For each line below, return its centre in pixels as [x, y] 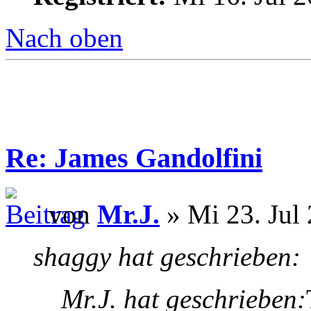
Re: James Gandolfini [134, 158]
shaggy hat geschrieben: [167, 256]
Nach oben [64, 38]
